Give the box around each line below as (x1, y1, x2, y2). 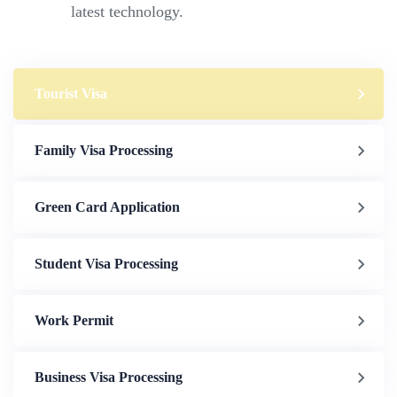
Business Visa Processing (35, 369, 183, 385)
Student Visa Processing (35, 255, 178, 271)
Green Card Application (35, 198, 180, 214)
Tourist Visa (35, 85, 107, 101)
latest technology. (71, 2, 183, 20)
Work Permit (35, 312, 113, 328)
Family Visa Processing (35, 142, 173, 158)
